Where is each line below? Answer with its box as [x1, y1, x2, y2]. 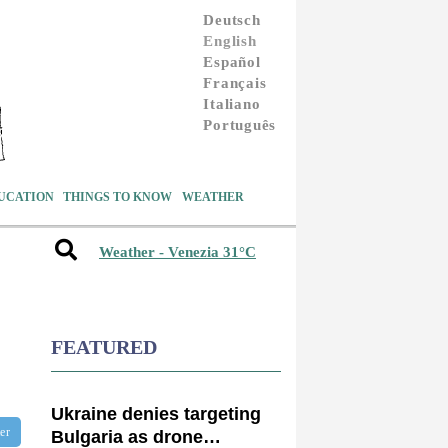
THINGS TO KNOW [63, 189, 173, 204]
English [203, 32, 257, 49]
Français [203, 74, 267, 91]
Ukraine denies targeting [51, 403, 261, 424]
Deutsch [203, 11, 261, 28]
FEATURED [51, 335, 157, 358]
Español [203, 53, 261, 70]
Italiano [203, 95, 261, 112]
